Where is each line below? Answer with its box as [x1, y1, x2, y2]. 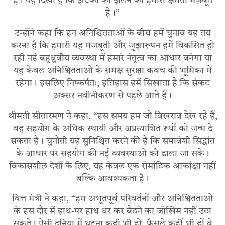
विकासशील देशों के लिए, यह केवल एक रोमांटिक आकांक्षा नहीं [9, 162, 216, 171]
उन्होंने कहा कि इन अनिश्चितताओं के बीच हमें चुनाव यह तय [15, 29, 210, 38]
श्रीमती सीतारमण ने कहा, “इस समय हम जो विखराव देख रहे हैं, [8, 111, 217, 121]
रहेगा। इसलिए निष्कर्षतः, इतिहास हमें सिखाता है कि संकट [15, 79, 210, 88]
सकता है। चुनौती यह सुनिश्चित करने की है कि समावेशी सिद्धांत [10, 137, 215, 146]
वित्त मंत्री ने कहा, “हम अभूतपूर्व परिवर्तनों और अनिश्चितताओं [12, 194, 213, 204]
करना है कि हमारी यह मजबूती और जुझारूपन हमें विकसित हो [11, 41, 214, 51]
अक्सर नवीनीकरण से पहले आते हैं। [53, 91, 172, 101]
